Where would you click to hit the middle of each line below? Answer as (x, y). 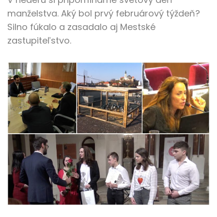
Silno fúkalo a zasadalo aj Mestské (81, 27)
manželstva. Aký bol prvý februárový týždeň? (104, 13)
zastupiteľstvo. (39, 40)
